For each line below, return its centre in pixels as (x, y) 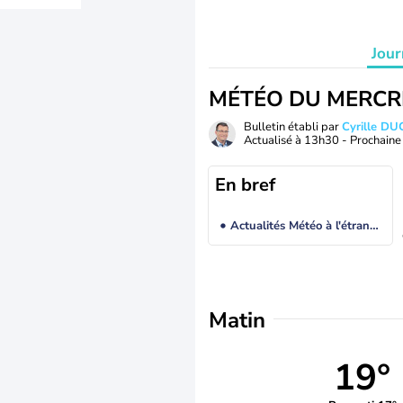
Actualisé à (274, 140)
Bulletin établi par (293, 127)
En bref (245, 185)
